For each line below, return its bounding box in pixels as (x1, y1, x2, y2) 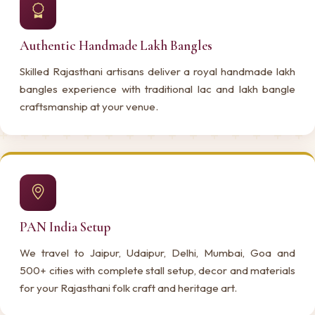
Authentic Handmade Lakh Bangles (20, 37, 212, 54)
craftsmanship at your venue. (20, 99, 158, 113)
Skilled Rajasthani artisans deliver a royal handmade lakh (20, 64, 295, 78)
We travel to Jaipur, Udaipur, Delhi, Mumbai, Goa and (20, 245, 295, 259)
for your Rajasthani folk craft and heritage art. (20, 281, 237, 295)
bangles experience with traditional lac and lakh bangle (20, 82, 295, 96)
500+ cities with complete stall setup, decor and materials (20, 263, 295, 277)
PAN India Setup (20, 218, 110, 236)
